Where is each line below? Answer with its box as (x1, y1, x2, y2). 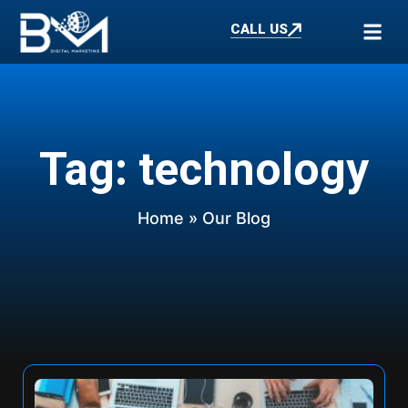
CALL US (229, 20, 288, 37)
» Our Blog (184, 209, 270, 228)
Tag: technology (39, 143, 369, 196)
